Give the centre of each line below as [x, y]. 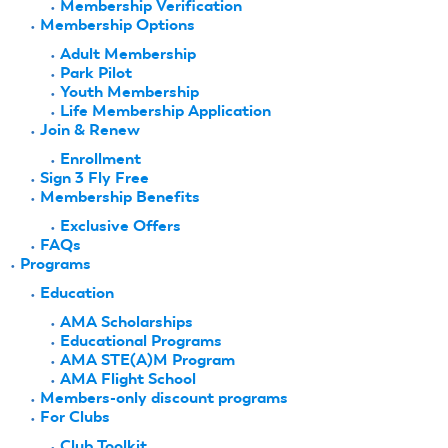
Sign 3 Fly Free [94, 178]
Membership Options [117, 25]
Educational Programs [141, 341]
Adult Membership [128, 54]
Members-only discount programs [164, 398]
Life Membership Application [165, 111]
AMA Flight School [128, 379]
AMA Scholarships [126, 322]
